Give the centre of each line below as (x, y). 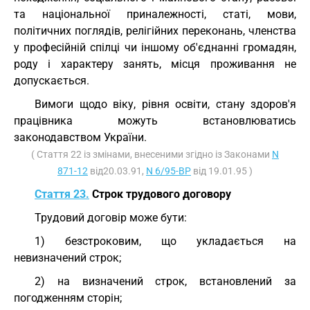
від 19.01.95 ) (222, 171)
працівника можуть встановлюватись (155, 121)
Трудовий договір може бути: (111, 218)
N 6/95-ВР (168, 171)
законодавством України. (80, 137)
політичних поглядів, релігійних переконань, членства (155, 31)
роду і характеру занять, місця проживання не (155, 64)
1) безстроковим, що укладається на (165, 241)
